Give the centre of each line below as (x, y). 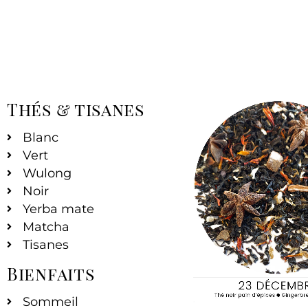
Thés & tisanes (76, 109)
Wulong (47, 174)
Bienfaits (51, 274)
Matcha (46, 227)
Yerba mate (58, 209)
